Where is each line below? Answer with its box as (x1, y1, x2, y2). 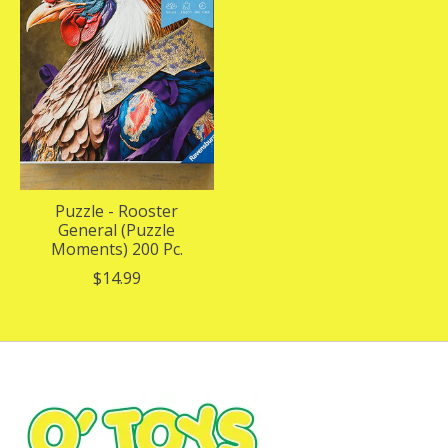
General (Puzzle (58, 218, 176, 241)
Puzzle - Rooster (55, 199, 179, 222)
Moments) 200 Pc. (50, 237, 183, 260)
